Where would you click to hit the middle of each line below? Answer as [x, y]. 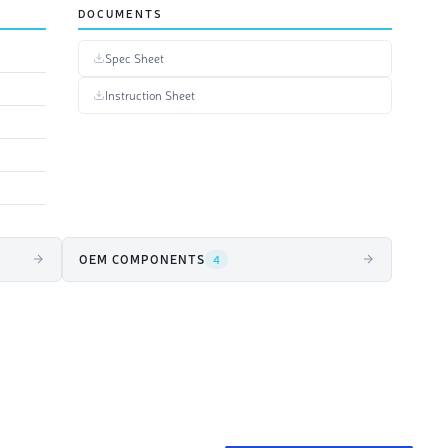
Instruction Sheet [150, 94]
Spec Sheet [134, 57]
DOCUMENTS [120, 13]
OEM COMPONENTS [142, 259]
